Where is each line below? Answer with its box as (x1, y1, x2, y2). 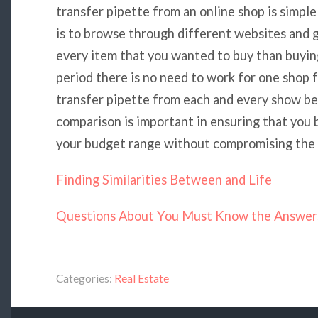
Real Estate (114, 271, 169, 285)
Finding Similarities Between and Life (55, 171, 272, 187)
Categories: (55, 271, 112, 285)
